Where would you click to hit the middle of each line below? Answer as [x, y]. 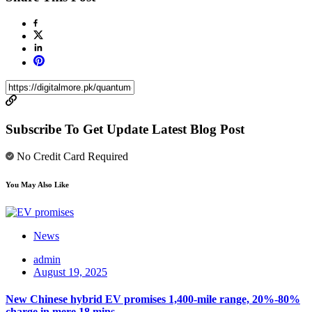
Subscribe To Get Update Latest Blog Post [125, 130]
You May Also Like [37, 184]
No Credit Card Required [71, 156]
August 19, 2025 [70, 272]
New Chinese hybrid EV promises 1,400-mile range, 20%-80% [153, 299]
